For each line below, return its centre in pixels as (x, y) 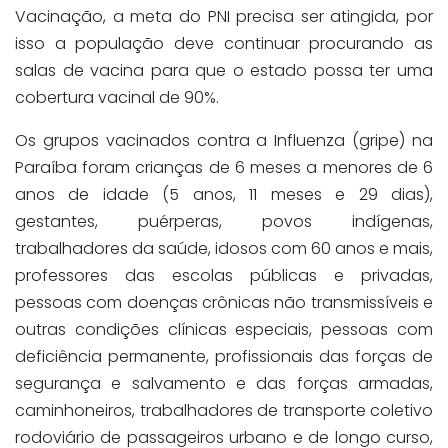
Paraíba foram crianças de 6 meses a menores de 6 (224, 168)
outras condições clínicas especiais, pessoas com (224, 330)
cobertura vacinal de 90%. (117, 98)
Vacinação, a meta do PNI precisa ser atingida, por (224, 17)
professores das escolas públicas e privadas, (224, 276)
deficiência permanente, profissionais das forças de (224, 357)
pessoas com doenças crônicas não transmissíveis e (224, 303)
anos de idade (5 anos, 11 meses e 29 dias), (224, 195)
